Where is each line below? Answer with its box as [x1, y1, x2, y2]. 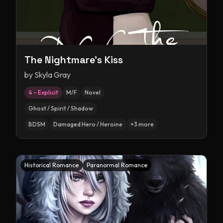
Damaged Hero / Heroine [53, 120, 122, 128]
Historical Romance [24, 161, 79, 169]
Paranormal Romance [87, 161, 147, 169]
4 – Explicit [28, 89, 58, 96]
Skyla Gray [34, 70, 71, 80]
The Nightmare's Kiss [24, 53, 123, 66]
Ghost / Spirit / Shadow [28, 105, 93, 112]
